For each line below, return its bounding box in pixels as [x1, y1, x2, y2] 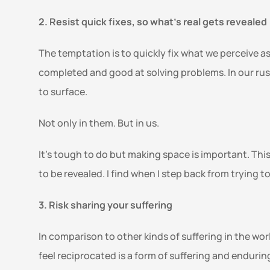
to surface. [39, 85, 89, 98]
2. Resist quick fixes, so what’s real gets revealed [39, 15, 269, 28]
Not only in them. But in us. [39, 116, 163, 130]
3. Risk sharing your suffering [39, 198, 174, 212]
